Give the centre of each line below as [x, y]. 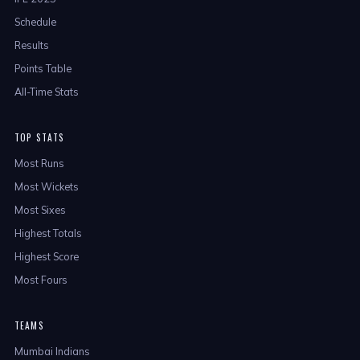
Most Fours [41, 280]
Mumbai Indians [52, 351]
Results [32, 45]
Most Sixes [40, 210]
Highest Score [47, 256]
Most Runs [39, 163]
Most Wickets [47, 186]
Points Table [43, 68]
